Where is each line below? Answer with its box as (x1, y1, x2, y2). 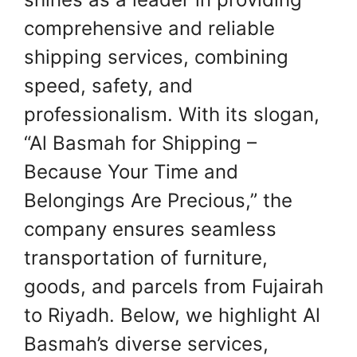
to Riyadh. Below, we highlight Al (24, 304, 320, 328)
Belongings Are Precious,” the (24, 189, 292, 213)
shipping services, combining (24, 45, 288, 69)
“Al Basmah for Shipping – (24, 131, 257, 155)
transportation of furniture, (24, 246, 268, 270)
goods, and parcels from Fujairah (24, 275, 324, 299)
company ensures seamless (24, 218, 277, 241)
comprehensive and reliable (24, 17, 275, 41)
